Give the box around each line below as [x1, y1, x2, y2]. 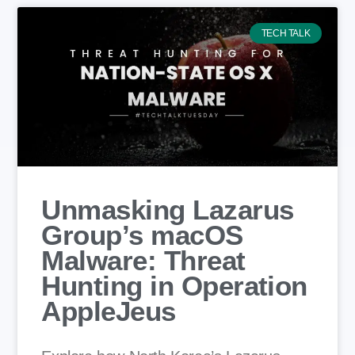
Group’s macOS [41, 219, 243, 251]
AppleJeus [41, 296, 176, 327]
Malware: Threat [41, 245, 246, 277]
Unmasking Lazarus [41, 194, 294, 226]
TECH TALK [261, 28, 311, 40]
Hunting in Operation [41, 270, 307, 302]
